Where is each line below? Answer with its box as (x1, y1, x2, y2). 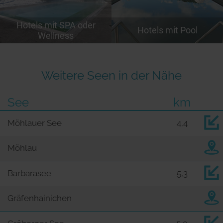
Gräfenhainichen (7, 193, 72, 204)
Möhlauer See (7, 118, 62, 128)
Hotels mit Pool (137, 25, 198, 36)
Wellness (38, 30, 74, 41)
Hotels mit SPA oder (16, 19, 96, 30)
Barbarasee (7, 168, 51, 179)
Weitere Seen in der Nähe (41, 68, 182, 83)
